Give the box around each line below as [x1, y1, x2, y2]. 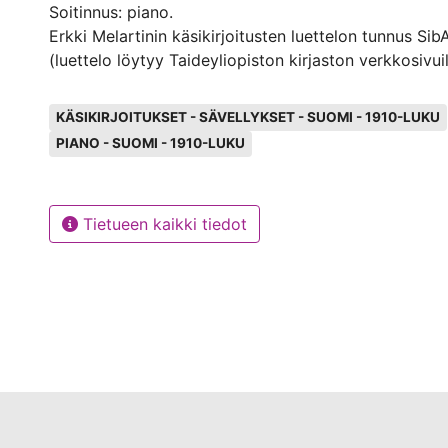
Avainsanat [48, 95, 143, 116]
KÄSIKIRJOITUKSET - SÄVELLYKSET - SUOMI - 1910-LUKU [55, 108, 440, 125]
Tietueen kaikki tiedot [78, 214, 247, 235]
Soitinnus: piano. [49, 2, 173, 22]
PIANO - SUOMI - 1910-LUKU [55, 135, 245, 152]
